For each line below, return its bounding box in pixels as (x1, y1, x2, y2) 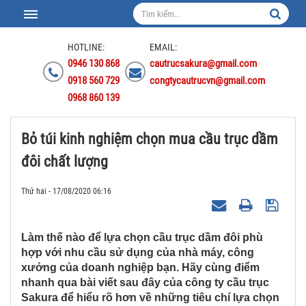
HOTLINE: (68, 42, 105, 53)
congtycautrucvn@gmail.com (150, 74, 265, 87)
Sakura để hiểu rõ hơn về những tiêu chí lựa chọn (21, 292, 279, 303)
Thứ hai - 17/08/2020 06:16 (21, 186, 111, 196)
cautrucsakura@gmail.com (150, 57, 257, 70)
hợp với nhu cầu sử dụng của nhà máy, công (21, 247, 254, 258)
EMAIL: (150, 42, 177, 53)
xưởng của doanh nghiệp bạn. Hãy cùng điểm (21, 262, 260, 273)
